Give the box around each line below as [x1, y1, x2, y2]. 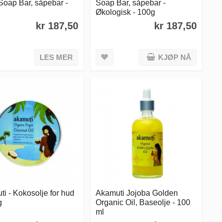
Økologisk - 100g [96, 7, 156, 17]
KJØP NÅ [158, 53, 191, 62]
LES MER [40, 53, 73, 62]
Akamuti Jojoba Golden [96, 188, 178, 197]
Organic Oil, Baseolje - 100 [96, 197, 191, 207]
